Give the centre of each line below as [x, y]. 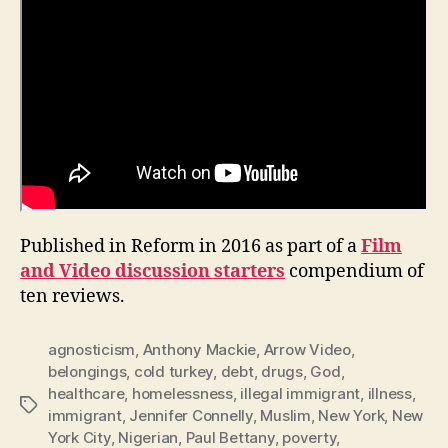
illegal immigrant [300, 394]
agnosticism [92, 350]
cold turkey [173, 372]
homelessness [182, 394]
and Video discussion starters [152, 272]
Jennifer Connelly [191, 416]
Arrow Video [307, 350]
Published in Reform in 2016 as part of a [190, 247]
